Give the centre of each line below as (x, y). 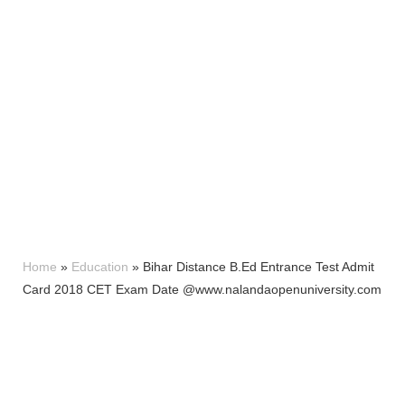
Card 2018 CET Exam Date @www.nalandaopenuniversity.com (202, 289)
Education (100, 266)
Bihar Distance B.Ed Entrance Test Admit (259, 266)
